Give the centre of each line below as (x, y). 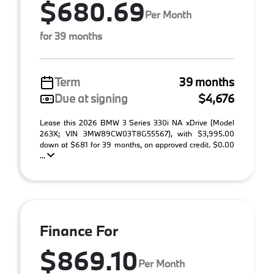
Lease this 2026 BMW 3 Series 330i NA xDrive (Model (137, 122)
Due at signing (91, 98)
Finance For (79, 230)
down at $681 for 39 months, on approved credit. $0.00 (137, 144)
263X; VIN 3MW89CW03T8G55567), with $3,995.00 (137, 133)
